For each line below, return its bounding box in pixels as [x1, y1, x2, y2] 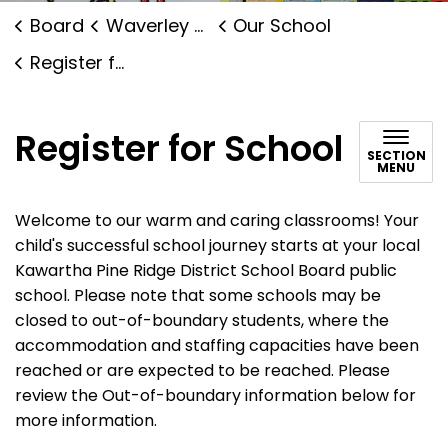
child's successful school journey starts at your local [15, 234, 420, 257]
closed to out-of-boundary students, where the [15, 309, 389, 332]
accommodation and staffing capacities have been [15, 334, 419, 357]
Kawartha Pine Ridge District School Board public [15, 259, 397, 282]
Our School [233, 13, 331, 38]
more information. [15, 409, 157, 432]
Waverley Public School [105, 13, 194, 38]
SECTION [366, 147, 426, 164]
